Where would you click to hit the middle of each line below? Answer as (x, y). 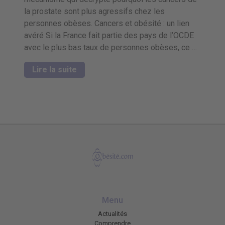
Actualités (113, 213)
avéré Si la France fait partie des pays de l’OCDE (109, 35)
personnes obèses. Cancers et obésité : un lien (106, 23)
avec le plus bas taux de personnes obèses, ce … (110, 47)
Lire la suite (54, 70)
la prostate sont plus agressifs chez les (94, 11)
